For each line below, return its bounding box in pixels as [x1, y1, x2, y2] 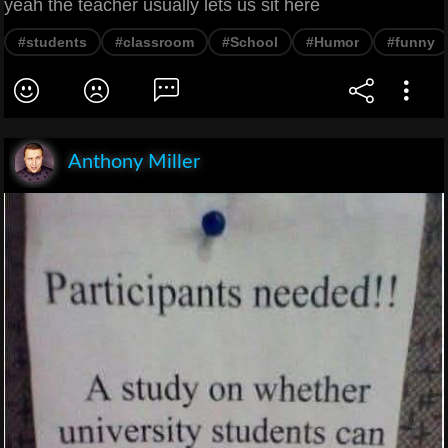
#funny [387, 34, 435, 51]
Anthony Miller [68, 152, 200, 173]
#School [222, 34, 278, 51]
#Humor [306, 34, 359, 51]
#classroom [115, 34, 194, 51]
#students [18, 34, 87, 51]
